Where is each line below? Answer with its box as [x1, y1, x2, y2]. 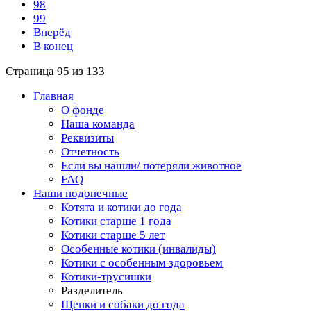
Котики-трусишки [61, 270, 151, 283]
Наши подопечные [33, 187, 128, 200]
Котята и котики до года [61, 201, 182, 214]
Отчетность [61, 145, 119, 158]
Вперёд [33, 26, 71, 39]
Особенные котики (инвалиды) [61, 242, 216, 255]
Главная [33, 90, 74, 103]
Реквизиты [61, 131, 114, 144]
